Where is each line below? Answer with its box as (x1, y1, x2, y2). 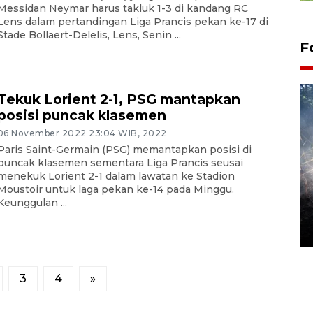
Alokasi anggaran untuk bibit (69, 186, 271, 203)
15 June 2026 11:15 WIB (69, 223, 170, 234)
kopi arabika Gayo (69, 202, 194, 219)
